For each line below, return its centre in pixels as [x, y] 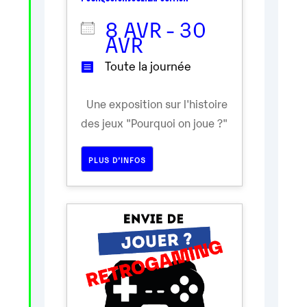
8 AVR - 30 [156, 29]
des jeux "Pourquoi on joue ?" [155, 123]
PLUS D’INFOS [118, 160]
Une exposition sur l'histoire [155, 104]
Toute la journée [148, 66]
